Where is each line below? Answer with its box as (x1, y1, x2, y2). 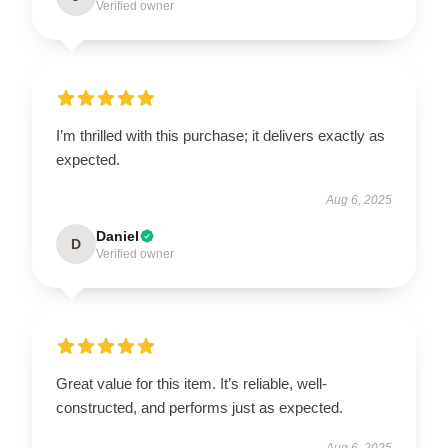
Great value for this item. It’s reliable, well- (56, 374, 327, 392)
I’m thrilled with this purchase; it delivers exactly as (56, 126, 385, 144)
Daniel (96, 227, 139, 244)
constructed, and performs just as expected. (56, 398, 347, 416)
